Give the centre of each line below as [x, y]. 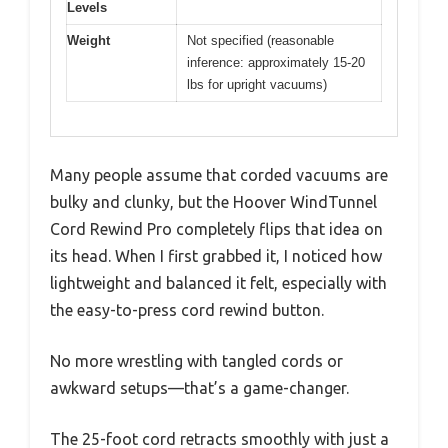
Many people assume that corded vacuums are [219, 175]
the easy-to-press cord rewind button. [187, 310]
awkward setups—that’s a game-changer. [199, 388]
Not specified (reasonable [260, 40]
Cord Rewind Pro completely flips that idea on [216, 229]
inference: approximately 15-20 [276, 62]
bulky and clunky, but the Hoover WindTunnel [213, 202]
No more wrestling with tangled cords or [196, 361]
